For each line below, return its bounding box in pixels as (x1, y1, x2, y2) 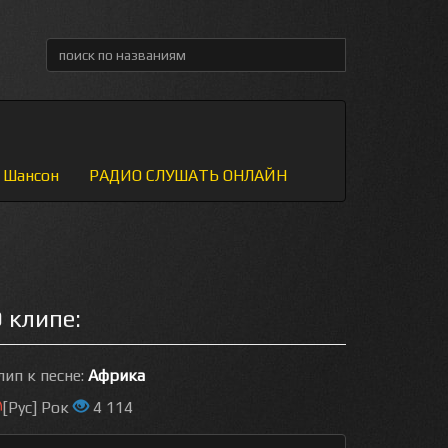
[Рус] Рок (2, 398, 73, 417)
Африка (88, 366, 145, 385)
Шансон (3, 166, 59, 185)
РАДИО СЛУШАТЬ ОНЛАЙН (89, 166, 287, 185)
